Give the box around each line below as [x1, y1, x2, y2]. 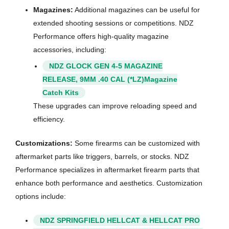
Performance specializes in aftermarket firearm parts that [15, 166, 199, 174]
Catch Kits [42, 88, 79, 97]
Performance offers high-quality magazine [33, 32, 169, 41]
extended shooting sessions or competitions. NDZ [33, 19, 194, 28]
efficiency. [33, 115, 65, 124]
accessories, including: [33, 45, 106, 54]
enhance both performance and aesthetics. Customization [15, 179, 202, 188]
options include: [15, 192, 66, 201]
